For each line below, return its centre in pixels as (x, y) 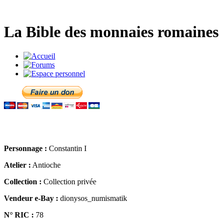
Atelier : (17, 165)
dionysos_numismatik (93, 198)
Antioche (46, 165)
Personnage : (25, 148)
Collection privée (69, 181)
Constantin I (67, 148)
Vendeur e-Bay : (31, 198)
